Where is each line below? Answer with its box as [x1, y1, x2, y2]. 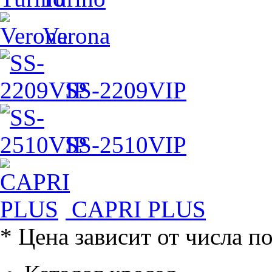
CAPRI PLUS [72, 195, 206, 222]
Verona [42, 22, 110, 49]
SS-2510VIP [65, 131, 186, 158]
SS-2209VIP [65, 76, 186, 103]
